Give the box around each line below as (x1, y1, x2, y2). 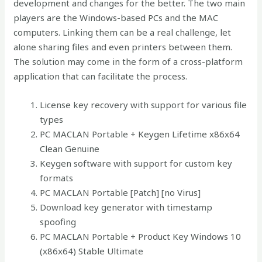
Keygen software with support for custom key (40, 157, 233, 169)
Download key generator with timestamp (40, 201, 213, 213)
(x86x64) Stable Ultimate (40, 245, 144, 257)
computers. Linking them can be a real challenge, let (13, 26, 232, 38)
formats (40, 172, 74, 184)
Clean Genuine (40, 143, 100, 154)
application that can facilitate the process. (13, 70, 188, 82)
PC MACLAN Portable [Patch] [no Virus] (40, 187, 201, 198)
